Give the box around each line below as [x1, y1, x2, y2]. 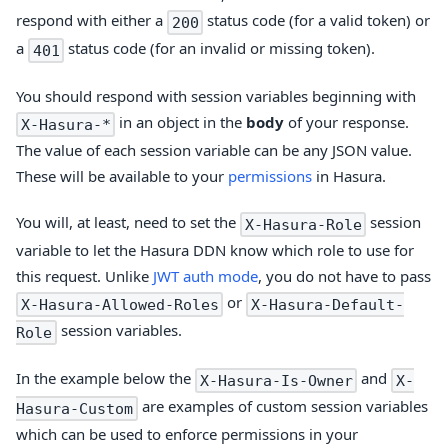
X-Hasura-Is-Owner [199, 371, 353, 390]
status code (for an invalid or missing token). [64, 38, 376, 59]
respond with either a [16, 10, 167, 31]
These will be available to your [16, 166, 228, 187]
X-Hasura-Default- [250, 295, 404, 314]
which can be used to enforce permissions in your [16, 424, 358, 445]
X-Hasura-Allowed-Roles [20, 295, 219, 314]
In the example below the [16, 368, 195, 389]
